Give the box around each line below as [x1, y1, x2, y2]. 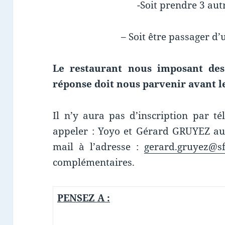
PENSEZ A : [57, 191, 110, 204]
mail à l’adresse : [53, 140, 144, 153]
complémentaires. [53, 156, 135, 169]
